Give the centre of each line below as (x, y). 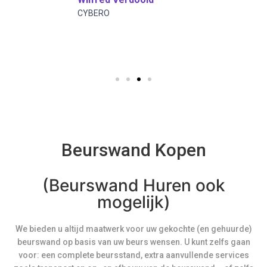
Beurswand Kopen (133, 150)
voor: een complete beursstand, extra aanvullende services (133, 255)
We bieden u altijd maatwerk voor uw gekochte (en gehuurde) (133, 229)
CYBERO (94, 13)
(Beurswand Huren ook (133, 185)
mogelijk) (133, 202)
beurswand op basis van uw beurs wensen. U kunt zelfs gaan (133, 242)
